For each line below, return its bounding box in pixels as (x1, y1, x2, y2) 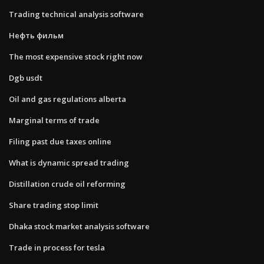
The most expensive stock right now (9, 51, 143, 62)
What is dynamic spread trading (9, 157, 129, 168)
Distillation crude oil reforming (9, 178, 126, 189)
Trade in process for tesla (9, 242, 105, 253)
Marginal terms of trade (9, 114, 100, 126)
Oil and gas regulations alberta (9, 93, 126, 104)
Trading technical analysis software (9, 8, 144, 19)
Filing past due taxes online (9, 136, 111, 147)
